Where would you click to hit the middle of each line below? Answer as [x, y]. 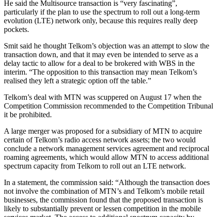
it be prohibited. [28, 114]
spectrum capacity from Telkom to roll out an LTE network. [95, 166]
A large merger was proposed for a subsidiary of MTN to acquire [103, 131]
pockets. [16, 29]
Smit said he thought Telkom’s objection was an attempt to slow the [107, 46]
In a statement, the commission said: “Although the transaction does [107, 182]
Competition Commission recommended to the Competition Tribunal [108, 106]
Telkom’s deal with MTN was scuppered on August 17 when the [103, 97]
